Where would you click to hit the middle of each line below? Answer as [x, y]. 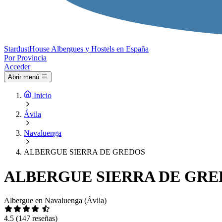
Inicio [43, 96]
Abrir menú [24, 77]
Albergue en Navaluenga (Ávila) [55, 201]
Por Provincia [25, 58]
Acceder [17, 67]
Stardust [17, 49]
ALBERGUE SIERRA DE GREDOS [84, 152]
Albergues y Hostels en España [100, 49]
